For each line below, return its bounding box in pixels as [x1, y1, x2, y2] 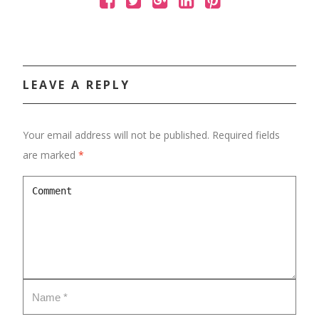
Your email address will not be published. [23, 128, 209, 142]
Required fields [212, 128, 280, 142]
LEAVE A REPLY [23, 77, 130, 93]
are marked [23, 148, 78, 162]
